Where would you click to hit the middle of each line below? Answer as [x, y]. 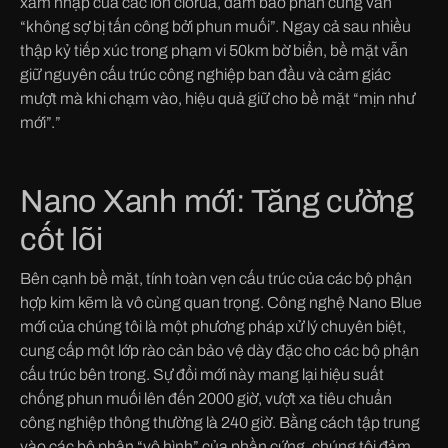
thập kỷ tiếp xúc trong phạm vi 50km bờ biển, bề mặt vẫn [214, 50]
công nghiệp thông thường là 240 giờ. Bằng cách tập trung [220, 422]
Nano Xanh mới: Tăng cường [217, 201]
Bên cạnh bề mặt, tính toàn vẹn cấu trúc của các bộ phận [216, 278]
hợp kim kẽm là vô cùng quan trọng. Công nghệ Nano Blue [221, 302]
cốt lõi [61, 239]
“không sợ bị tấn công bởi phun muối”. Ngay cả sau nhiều [215, 26]
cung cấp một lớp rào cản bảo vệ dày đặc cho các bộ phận [219, 350]
